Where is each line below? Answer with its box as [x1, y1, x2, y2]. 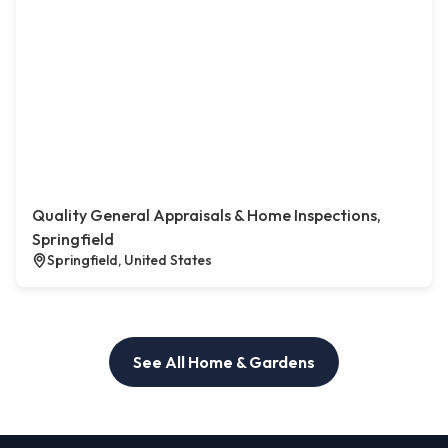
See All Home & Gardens [133, 352, 315, 373]
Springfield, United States [47, 251, 212, 270]
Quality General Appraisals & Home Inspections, [32, 205, 381, 226]
